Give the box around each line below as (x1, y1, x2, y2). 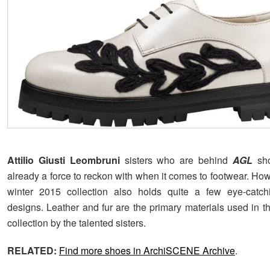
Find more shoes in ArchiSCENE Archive (59, 243, 235, 258)
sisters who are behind (119, 153, 233, 168)
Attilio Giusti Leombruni (7, 153, 120, 168)
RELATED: (7, 243, 57, 258)
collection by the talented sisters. (7, 216, 146, 230)
